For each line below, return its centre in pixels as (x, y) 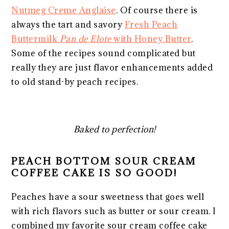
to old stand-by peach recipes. (75, 82)
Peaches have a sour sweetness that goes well (108, 197)
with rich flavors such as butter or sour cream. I (114, 211)
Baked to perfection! (114, 129)
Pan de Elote (85, 39)
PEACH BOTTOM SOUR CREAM (104, 161)
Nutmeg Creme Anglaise (64, 10)
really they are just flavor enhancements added (112, 67)
